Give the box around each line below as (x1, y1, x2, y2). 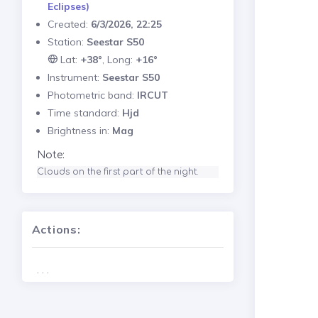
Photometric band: (47, 88, 137, 102)
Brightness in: (47, 124, 112, 137)
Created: (47, 17, 91, 31)
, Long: (102, 53, 136, 66)
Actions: (31, 222, 81, 237)
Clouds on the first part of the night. (36, 166, 202, 177)
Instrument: (47, 70, 102, 84)
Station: (47, 35, 87, 48)
